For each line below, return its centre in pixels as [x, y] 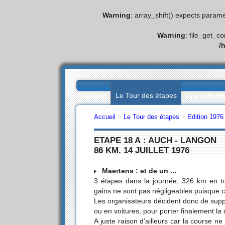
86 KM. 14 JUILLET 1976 [142, 150]
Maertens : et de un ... [138, 171]
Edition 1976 [206, 117]
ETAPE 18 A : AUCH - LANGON [155, 140]
